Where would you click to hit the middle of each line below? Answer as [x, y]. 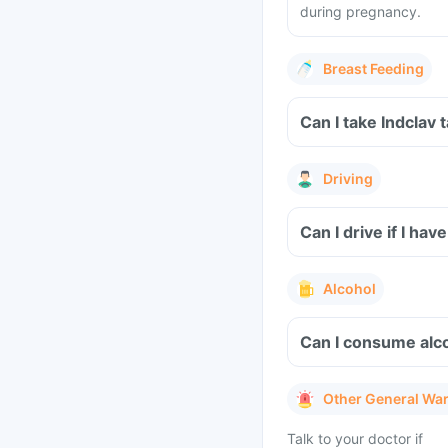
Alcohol [349, 288]
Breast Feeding [373, 68]
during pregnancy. [360, 11]
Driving [348, 178]
